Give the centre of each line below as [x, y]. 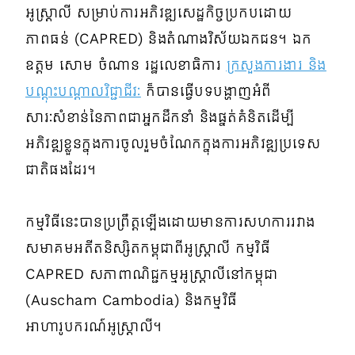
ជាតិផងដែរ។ [61, 169]
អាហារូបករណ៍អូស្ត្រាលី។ [96, 326]
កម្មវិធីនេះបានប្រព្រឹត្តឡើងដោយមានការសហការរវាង [170, 221]
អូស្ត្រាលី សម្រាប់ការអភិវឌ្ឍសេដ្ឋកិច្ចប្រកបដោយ [158, 12]
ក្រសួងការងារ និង [276, 65]
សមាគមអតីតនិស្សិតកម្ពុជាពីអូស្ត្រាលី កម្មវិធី [148, 248]
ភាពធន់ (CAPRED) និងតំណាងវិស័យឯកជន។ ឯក [168, 38]
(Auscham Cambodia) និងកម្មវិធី [132, 300]
